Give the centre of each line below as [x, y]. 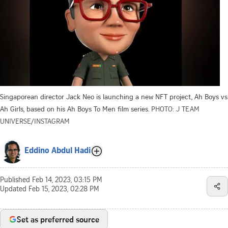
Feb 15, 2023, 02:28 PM [64, 190]
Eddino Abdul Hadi [58, 151]
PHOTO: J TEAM [175, 108]
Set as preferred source [58, 219]
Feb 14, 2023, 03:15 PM [67, 180]
